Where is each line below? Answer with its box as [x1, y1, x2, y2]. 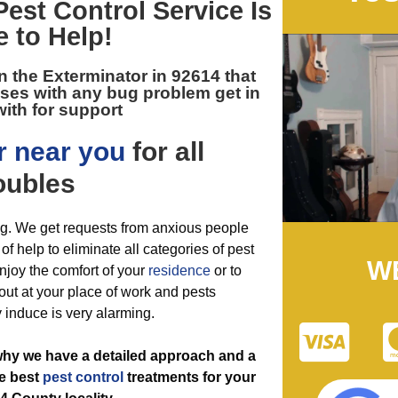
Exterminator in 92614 [42, 67, 220, 85]
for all [125, 137, 204, 166]
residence [148, 263, 211, 278]
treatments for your [123, 370, 256, 385]
